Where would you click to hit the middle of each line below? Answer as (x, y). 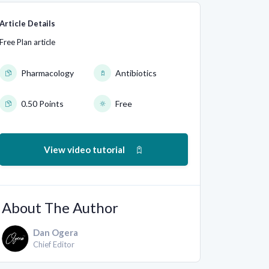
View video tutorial (84, 150)
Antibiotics (136, 73)
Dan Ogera (56, 232)
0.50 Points (42, 104)
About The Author (60, 207)
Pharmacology (47, 73)
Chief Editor (54, 244)
